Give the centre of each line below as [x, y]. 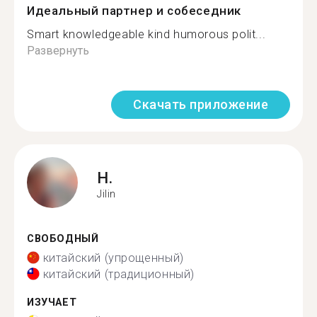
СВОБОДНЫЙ [63, 239]
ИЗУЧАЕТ [52, 302]
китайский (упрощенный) [113, 258]
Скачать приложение [201, 104]
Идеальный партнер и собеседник [134, 11]
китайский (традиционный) [119, 274]
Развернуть [58, 51]
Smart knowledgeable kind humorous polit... [146, 34]
